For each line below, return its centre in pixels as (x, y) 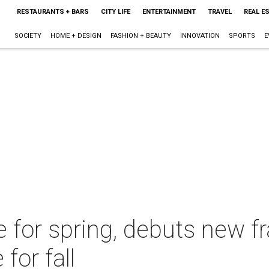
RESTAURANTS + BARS (53, 12)
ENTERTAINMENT (169, 12)
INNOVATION (200, 36)
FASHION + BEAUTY (141, 36)
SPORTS (242, 36)
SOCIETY (28, 36)
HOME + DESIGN (76, 36)
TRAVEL (219, 12)
